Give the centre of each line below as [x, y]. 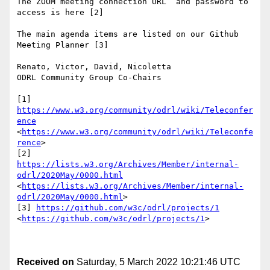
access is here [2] [60, 13]
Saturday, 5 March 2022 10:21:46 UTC [157, 262]
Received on [46, 262]
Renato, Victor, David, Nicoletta [94, 67]
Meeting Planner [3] [63, 45]
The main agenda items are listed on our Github [128, 34]
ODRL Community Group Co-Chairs [89, 78]
